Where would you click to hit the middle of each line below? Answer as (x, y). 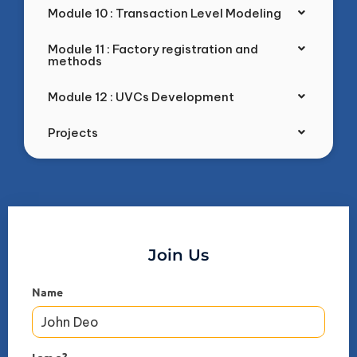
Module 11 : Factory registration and (153, 49)
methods (75, 61)
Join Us (178, 255)
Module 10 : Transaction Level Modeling (165, 13)
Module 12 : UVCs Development (141, 96)
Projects (73, 132)
